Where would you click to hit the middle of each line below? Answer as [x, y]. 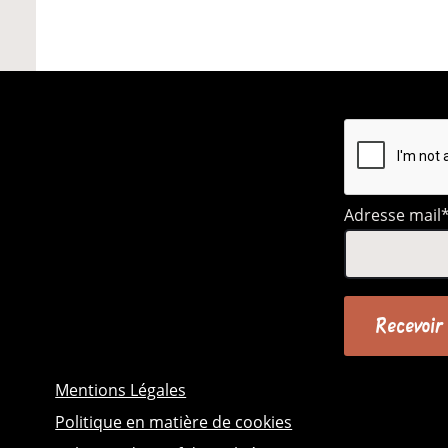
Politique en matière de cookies [174, 421]
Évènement [150, 24]
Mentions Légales [121, 389]
